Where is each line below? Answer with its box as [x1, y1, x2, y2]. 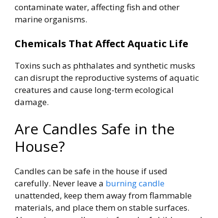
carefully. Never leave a [15, 178, 106, 189]
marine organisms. [15, 14, 87, 25]
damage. [15, 96, 49, 108]
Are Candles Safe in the [15, 119, 175, 139]
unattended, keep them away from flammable [15, 190, 192, 201]
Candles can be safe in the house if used [15, 165, 167, 177]
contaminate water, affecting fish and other [15, 1, 180, 13]
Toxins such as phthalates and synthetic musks [15, 59, 195, 71]
